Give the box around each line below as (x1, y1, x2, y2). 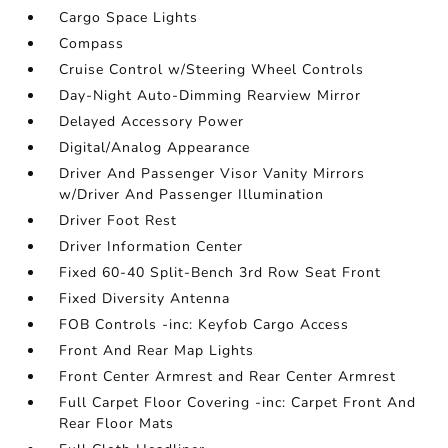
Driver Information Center (59, 237, 244, 256)
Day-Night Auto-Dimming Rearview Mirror (59, 86, 362, 105)
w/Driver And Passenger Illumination (59, 185, 325, 204)
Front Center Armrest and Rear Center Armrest (59, 367, 397, 386)
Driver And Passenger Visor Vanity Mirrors (59, 164, 366, 183)
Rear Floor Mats (59, 414, 175, 433)
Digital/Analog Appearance (59, 138, 251, 157)
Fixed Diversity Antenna (59, 289, 231, 308)
